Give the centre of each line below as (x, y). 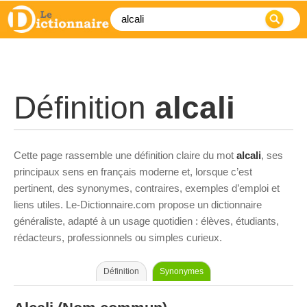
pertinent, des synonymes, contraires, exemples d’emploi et (147, 188)
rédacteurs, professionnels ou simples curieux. (118, 237)
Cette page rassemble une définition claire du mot (125, 155)
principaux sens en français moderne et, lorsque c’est (133, 172)
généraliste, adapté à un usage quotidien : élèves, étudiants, (146, 221)
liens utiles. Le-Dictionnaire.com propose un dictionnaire (138, 205)
